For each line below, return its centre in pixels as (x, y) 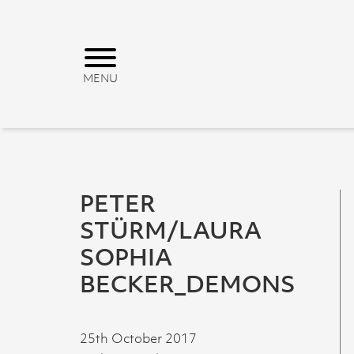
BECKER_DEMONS (188, 284)
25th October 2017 (138, 338)
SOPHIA (126, 257)
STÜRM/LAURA (171, 230)
